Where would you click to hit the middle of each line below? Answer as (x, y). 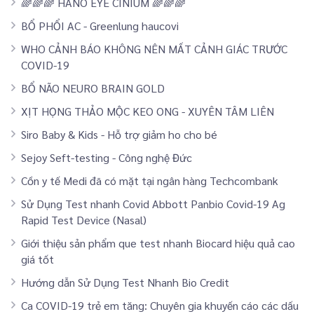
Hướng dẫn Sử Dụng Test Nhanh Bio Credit (125, 282)
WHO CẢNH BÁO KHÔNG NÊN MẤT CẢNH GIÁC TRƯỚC (154, 48)
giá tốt (37, 259)
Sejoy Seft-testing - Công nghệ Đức (107, 157)
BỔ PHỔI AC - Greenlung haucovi (100, 25)
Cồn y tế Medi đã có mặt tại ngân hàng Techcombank (150, 180)
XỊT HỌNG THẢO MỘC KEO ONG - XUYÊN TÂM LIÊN (148, 111)
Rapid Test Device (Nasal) (84, 219)
